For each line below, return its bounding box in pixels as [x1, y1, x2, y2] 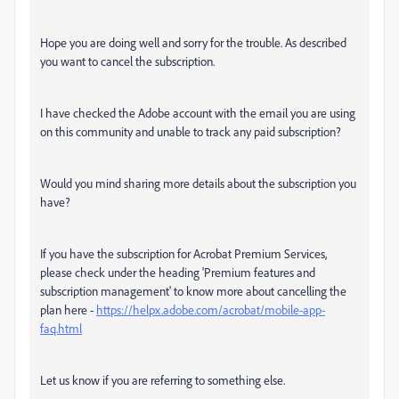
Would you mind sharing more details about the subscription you [40, 175, 356, 191]
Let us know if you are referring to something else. [40, 372, 285, 387]
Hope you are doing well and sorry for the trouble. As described [40, 35, 346, 50]
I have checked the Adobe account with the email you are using [40, 105, 355, 120]
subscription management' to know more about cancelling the [40, 283, 346, 298]
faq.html [40, 321, 82, 336]
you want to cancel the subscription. [40, 53, 215, 69]
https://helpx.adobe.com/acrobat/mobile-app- [96, 302, 325, 317]
